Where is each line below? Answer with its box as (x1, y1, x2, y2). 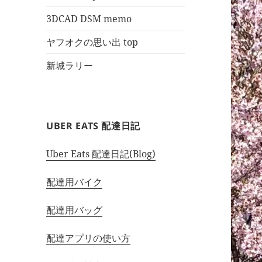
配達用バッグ (46, 203, 103, 216)
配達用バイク (46, 175, 103, 188)
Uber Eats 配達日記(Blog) (46, 147, 156, 160)
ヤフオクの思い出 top (46, 35, 139, 49)
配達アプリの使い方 (46, 231, 131, 244)
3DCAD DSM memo (46, 12, 132, 25)
